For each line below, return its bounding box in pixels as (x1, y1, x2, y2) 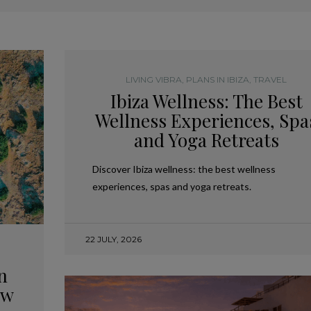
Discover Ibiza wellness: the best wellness (92, 163, 276, 175)
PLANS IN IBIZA (186, 74, 250, 85)
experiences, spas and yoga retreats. (92, 180, 251, 192)
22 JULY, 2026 (85, 234, 142, 244)
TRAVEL (253, 74, 287, 85)
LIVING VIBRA (126, 74, 183, 85)
